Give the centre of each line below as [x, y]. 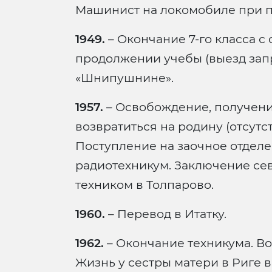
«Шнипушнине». [124, 78]
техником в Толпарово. [144, 185]
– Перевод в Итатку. [166, 214]
